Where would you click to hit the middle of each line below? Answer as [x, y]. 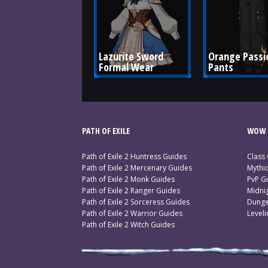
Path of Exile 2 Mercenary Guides [137, 168]
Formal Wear [126, 67]
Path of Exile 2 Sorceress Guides [136, 202]
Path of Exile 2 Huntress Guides [134, 156]
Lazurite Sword [132, 56]
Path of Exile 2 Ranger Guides [131, 191]
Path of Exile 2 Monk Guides [128, 179]
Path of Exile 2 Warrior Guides [132, 213]
